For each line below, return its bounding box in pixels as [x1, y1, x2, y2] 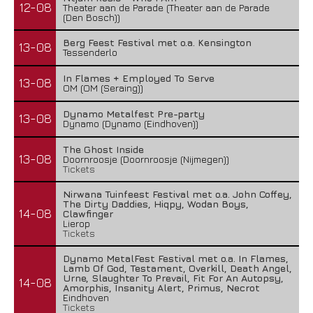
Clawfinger [63, 208, 113, 219]
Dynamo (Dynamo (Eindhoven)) [63, 117, 198, 129]
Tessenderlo [63, 46, 117, 58]
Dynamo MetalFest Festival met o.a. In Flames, [63, 252, 289, 264]
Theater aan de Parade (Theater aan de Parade [63, 1, 270, 13]
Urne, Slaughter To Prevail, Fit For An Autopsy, [63, 272, 284, 284]
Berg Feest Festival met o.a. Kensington [63, 36, 252, 48]
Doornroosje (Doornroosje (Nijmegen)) [63, 153, 229, 165]
